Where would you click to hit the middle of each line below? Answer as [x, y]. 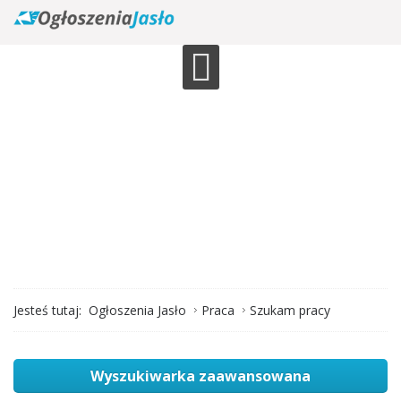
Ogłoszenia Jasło [137, 310]
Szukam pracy [290, 310]
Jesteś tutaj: [51, 310]
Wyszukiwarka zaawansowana [200, 375]
